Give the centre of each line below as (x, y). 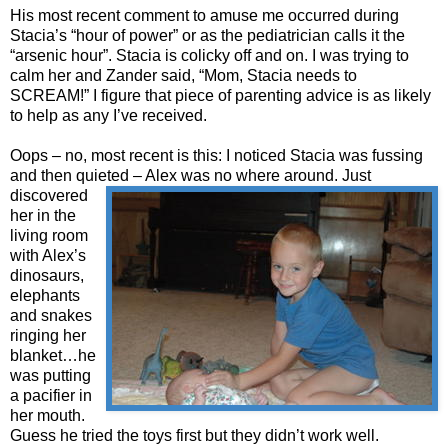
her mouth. (47, 416)
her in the (43, 216)
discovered (49, 196)
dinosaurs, (47, 276)
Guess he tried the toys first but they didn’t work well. (194, 436)
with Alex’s (48, 256)
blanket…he (53, 356)
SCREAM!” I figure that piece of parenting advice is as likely (220, 96)
